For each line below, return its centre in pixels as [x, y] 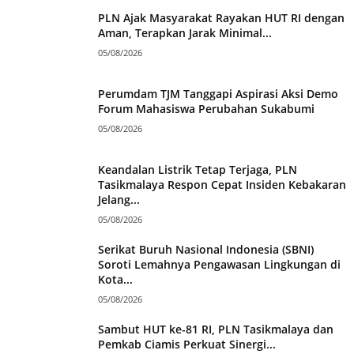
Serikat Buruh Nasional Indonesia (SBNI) [206, 249]
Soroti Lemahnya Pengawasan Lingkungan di [219, 264]
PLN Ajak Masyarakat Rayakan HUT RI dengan [221, 17]
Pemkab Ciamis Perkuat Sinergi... [187, 344]
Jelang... [119, 199]
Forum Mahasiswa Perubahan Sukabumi [206, 108]
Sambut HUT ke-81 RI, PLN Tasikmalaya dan [216, 329]
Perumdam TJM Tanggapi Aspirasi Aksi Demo [218, 93]
